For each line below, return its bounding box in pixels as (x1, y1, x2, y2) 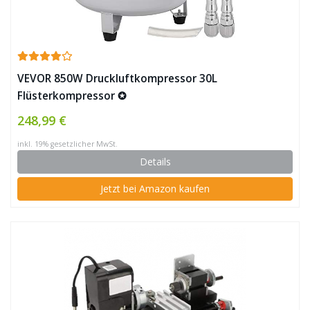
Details (139, 155, 171, 169)
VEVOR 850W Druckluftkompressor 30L (17, 71, 217, 86)
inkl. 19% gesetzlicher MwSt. (17, 139, 118, 149)
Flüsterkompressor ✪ (17, 89, 127, 104)
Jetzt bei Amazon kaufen (100, 182, 210, 196)
